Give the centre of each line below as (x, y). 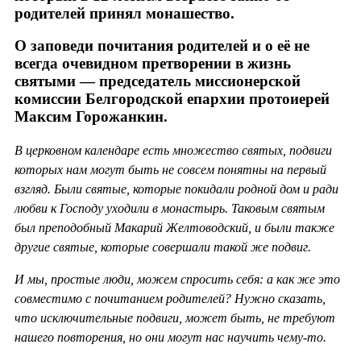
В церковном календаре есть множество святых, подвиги (173, 151)
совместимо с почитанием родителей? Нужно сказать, (170, 299)
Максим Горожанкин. (91, 117)
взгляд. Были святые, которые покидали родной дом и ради (176, 189)
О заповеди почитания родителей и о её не (162, 46)
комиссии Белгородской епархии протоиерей (172, 99)
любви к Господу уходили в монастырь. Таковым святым (170, 209)
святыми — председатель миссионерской (158, 81)
